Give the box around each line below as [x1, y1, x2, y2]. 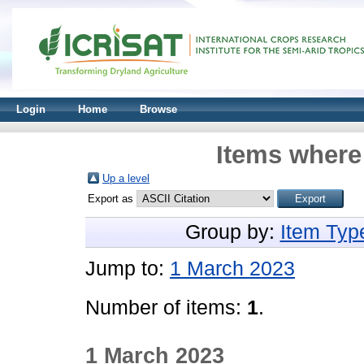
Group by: [184, 221, 280, 243]
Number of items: [85, 297, 247, 318]
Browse [140, 103, 177, 115]
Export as [88, 193, 136, 205]
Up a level [102, 172, 149, 184]
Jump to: [85, 258, 170, 279]
